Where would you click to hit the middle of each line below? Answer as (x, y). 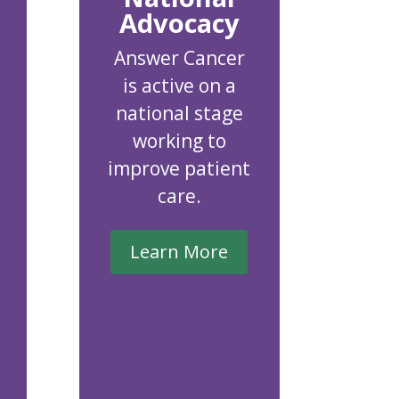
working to (179, 140)
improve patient (179, 168)
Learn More (179, 251)
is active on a (179, 85)
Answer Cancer (179, 57)
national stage (179, 113)
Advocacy (179, 22)
